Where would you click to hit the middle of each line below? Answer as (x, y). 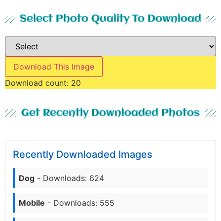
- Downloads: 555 (80, 203)
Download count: (38, 83)
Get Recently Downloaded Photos (110, 113)
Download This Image (54, 67)
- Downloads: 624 (69, 178)
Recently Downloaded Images (83, 154)
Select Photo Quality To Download (110, 19)
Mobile (32, 203)
